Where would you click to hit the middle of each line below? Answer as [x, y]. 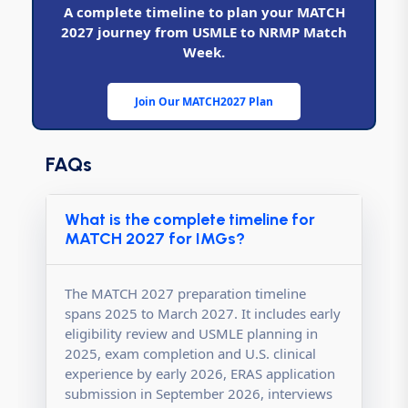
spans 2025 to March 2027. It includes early [203, 313]
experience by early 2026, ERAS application [200, 373]
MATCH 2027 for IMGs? [155, 238]
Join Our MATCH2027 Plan [204, 101]
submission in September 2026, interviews [199, 393]
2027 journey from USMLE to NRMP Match [204, 31]
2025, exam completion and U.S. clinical [190, 353]
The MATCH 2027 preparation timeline [185, 293]
